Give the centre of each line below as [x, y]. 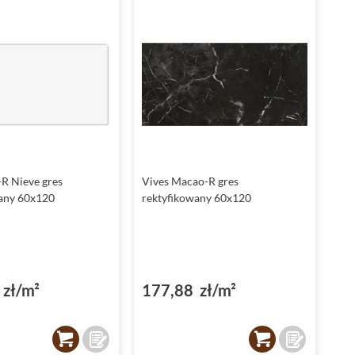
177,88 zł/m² [189, 290]
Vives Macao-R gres [190, 181]
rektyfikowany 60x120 [196, 198]
